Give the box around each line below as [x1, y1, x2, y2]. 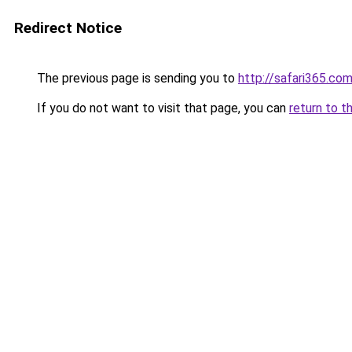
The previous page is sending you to [34, 71, 238, 86]
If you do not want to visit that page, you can [34, 101, 289, 115]
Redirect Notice [14, 19, 122, 37]
